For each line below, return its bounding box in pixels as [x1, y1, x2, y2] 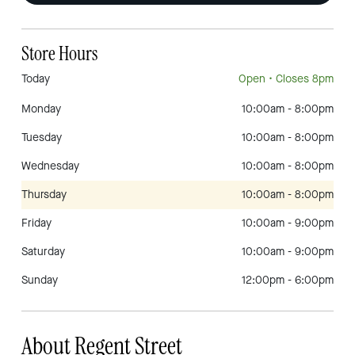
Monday [21, 101, 61, 116]
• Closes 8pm [265, 71, 334, 86]
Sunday [21, 273, 58, 288]
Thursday [21, 187, 67, 202]
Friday [21, 216, 52, 231]
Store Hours [21, 44, 97, 64]
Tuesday [21, 130, 62, 145]
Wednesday [21, 158, 79, 174]
